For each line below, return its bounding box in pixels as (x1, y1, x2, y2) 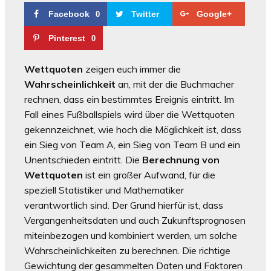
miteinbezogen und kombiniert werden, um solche (24, 229, 237, 241)
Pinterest (48, 33, 85, 43)
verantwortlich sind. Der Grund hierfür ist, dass (24, 198, 223, 211)
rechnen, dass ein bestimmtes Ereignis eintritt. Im (24, 93, 234, 105)
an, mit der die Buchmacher (116, 77, 234, 90)
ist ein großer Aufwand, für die (83, 168, 215, 181)
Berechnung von (142, 153, 220, 166)
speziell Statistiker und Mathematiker (24, 183, 184, 196)
